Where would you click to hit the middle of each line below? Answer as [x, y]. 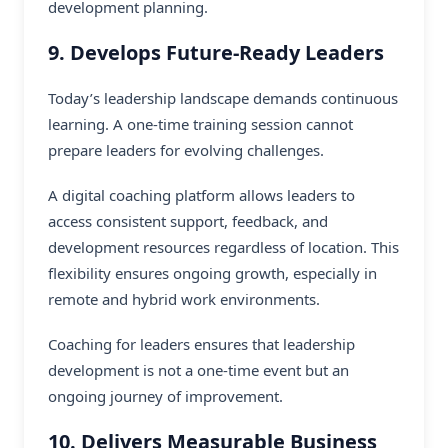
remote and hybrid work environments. [184, 299]
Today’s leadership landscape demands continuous [223, 98]
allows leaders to [295, 195]
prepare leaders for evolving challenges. [186, 150]
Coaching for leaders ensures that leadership [201, 343]
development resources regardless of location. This [223, 247]
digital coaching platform [148, 195]
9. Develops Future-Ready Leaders [216, 52]
